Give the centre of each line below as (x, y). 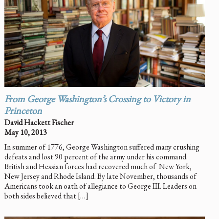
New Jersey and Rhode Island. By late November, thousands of (100, 176)
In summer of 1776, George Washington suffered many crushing (102, 147)
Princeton (23, 112)
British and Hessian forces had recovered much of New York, (98, 166)
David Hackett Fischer (39, 122)
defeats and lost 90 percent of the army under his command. (96, 157)
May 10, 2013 (25, 132)
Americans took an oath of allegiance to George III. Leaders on (100, 186)
